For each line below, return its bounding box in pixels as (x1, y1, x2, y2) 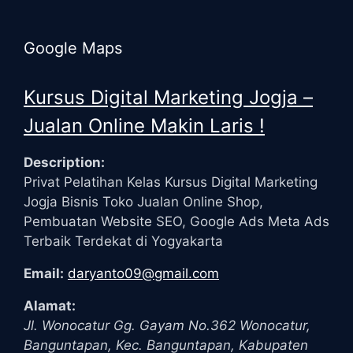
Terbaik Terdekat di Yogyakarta (24, 232, 223, 249)
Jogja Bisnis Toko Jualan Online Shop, (24, 193, 263, 210)
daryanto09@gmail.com (68, 265, 219, 281)
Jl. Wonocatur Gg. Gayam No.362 (24, 317, 236, 333)
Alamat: (24, 297, 76, 314)
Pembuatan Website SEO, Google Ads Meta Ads (24, 213, 329, 229)
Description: (24, 154, 105, 170)
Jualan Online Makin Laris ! (24, 113, 265, 137)
